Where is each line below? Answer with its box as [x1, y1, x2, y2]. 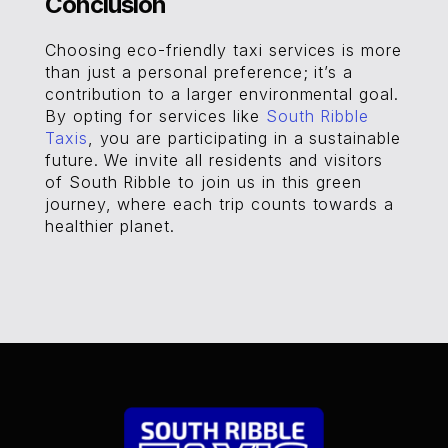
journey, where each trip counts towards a [44, 194, 395, 214]
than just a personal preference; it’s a [44, 62, 354, 82]
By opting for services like [44, 106, 266, 126]
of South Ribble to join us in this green [44, 172, 363, 192]
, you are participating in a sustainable [87, 128, 402, 148]
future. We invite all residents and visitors [44, 150, 384, 170]
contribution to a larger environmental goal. [44, 84, 400, 104]
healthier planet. [44, 216, 176, 236]
